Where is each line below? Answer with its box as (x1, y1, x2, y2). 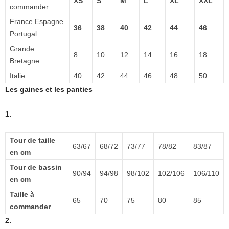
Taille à (10, 190, 34, 198)
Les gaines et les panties (5, 85, 93, 94)
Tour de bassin (10, 163, 62, 171)
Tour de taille (10, 135, 55, 144)
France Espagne (10, 17, 63, 26)
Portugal (10, 29, 37, 38)
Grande (10, 44, 34, 53)
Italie (10, 71, 25, 80)
